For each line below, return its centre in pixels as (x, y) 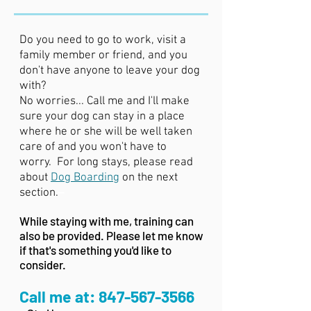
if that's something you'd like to (95, 250)
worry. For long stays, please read (106, 162)
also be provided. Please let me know (111, 235)
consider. (43, 264)
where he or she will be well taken (106, 132)
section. (39, 193)
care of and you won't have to (93, 147)
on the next (149, 178)
